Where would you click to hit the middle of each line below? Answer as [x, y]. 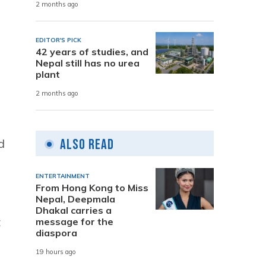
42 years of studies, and [92, 51]
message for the [75, 221]
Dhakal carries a [74, 210]
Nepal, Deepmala [75, 199]
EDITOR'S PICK [58, 40]
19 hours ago [56, 252]
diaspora [56, 232]
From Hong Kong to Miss [92, 187]
